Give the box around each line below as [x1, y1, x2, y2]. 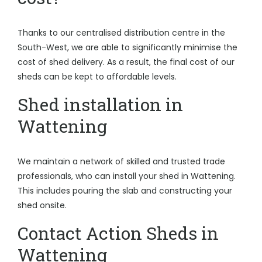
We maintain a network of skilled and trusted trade [18, 156, 225, 167]
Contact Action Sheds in [18, 222, 219, 244]
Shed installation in [18, 93, 183, 116]
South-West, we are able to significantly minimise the [18, 42, 237, 53]
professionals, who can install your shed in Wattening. [18, 170, 236, 182]
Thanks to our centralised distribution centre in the [18, 27, 225, 39]
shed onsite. [18, 199, 67, 211]
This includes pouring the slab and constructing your [18, 185, 232, 196]
